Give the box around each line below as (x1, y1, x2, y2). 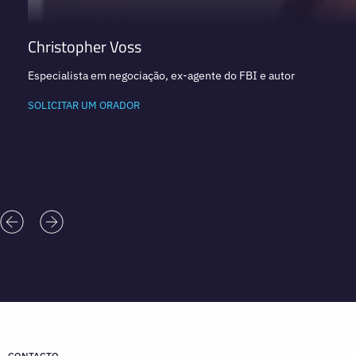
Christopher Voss (27, 34, 141, 60)
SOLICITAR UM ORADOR (27, 99, 140, 113)
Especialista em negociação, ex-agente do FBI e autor (27, 68, 295, 83)
